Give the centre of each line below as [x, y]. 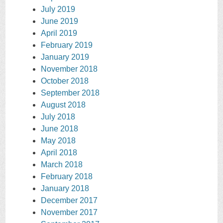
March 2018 [62, 165]
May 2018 [58, 141]
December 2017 [69, 201]
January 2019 [65, 57]
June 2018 [59, 129]
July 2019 [58, 9]
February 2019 [67, 45]
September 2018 [70, 93]
